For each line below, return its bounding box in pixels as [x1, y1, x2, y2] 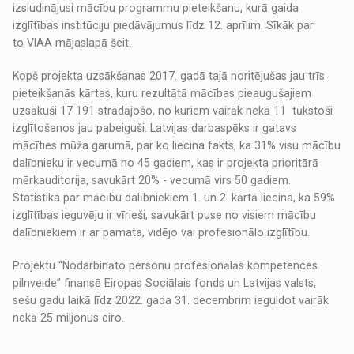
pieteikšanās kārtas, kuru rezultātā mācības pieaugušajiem [13, 87, 312, 100]
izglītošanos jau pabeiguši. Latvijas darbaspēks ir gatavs [13, 122, 297, 135]
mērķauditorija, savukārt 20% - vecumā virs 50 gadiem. [13, 174, 292, 187]
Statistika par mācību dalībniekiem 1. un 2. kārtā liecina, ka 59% [13, 191, 336, 205]
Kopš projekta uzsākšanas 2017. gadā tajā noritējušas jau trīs [13, 70, 326, 83]
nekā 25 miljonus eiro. [13, 311, 125, 325]
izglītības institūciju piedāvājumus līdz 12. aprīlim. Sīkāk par [13, 19, 314, 32]
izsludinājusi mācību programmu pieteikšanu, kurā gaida [13, 2, 299, 15]
